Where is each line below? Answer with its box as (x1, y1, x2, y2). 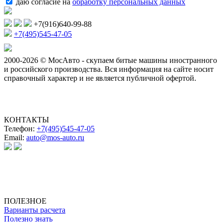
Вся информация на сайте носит (105, 65, 214, 74)
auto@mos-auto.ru (26, 133, 84, 142)
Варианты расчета (4, 206, 65, 215)
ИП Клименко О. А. (4, 170, 72, 179)
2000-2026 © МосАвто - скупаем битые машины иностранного (4, 56, 217, 65)
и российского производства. (4, 65, 105, 74)
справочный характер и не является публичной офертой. (4, 74, 196, 83)
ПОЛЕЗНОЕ (4, 197, 47, 206)
